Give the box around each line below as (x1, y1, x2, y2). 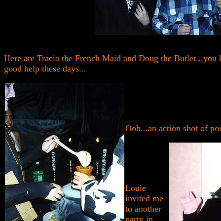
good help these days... (4, 64, 86, 74)
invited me (125, 193, 163, 203)
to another (125, 204, 161, 214)
